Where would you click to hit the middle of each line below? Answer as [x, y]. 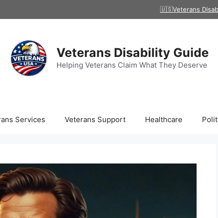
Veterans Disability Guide [133, 53]
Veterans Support [95, 119]
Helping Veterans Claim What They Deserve [132, 65]
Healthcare [163, 119]
